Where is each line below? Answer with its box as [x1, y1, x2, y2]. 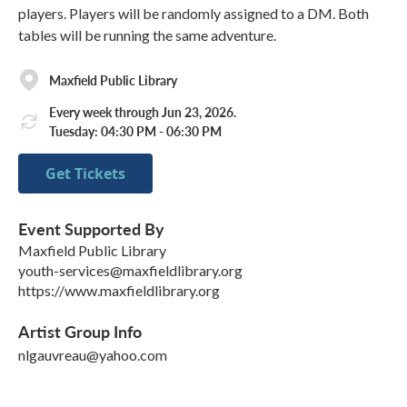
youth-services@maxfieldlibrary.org [18, 261, 243, 279]
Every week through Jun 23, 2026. [49, 103, 236, 122]
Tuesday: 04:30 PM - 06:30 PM [49, 122, 222, 141]
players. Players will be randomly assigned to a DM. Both [18, 5, 369, 22]
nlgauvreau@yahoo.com [18, 345, 167, 363]
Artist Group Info [18, 319, 142, 342]
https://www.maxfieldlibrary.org [18, 281, 220, 299]
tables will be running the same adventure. [18, 26, 276, 44]
